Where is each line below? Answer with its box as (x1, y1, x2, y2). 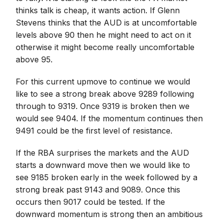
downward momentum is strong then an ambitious (16, 209, 203, 219)
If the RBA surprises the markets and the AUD (16, 148, 190, 158)
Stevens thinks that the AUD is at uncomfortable (16, 18, 197, 27)
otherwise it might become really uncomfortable (16, 42, 195, 52)
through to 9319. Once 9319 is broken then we (16, 101, 190, 111)
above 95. (16, 55, 53, 64)
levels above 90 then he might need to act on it (16, 30, 192, 40)
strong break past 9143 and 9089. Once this (16, 185, 181, 194)
